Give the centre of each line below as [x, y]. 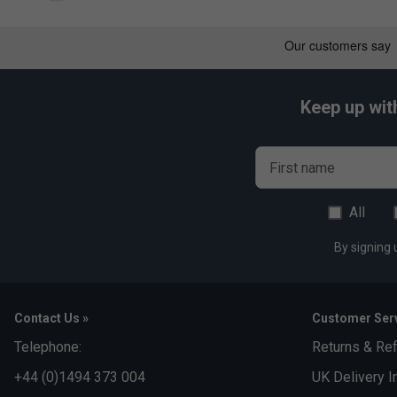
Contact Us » [51, 319]
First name [302, 168]
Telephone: [48, 347]
